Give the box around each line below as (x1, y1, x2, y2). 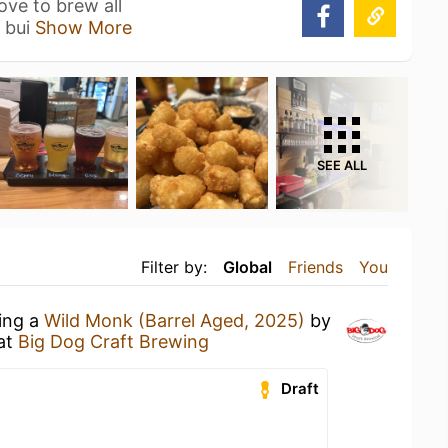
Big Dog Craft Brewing (18, 331, 209, 352)
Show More (35, 17, 132, 38)
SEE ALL (317, 158, 367, 173)
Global (223, 257, 272, 277)
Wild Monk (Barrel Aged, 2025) (44, 310, 305, 331)
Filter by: (141, 257, 207, 277)
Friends (288, 257, 343, 277)
